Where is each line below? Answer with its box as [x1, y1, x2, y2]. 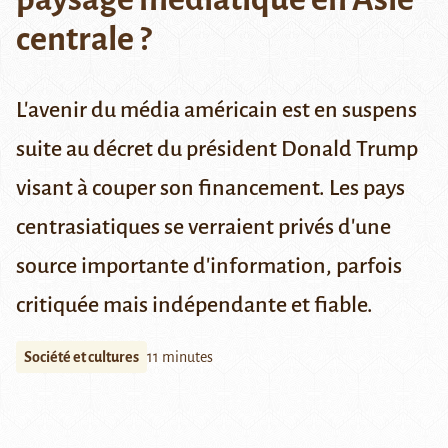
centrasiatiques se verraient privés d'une [16, 215, 391, 240]
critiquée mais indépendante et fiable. [16, 293, 373, 318]
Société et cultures [24, 349, 139, 366]
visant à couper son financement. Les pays [16, 176, 405, 201]
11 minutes [147, 349, 213, 366]
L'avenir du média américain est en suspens [16, 98, 417, 123]
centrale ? [16, 21, 151, 58]
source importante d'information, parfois [16, 254, 402, 279]
